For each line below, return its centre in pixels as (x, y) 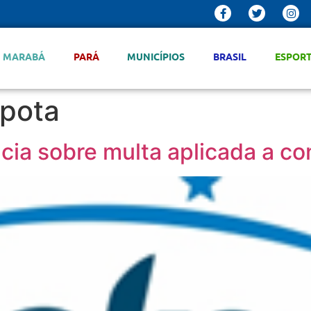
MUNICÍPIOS (156, 56)
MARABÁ (24, 56)
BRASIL (230, 56)
